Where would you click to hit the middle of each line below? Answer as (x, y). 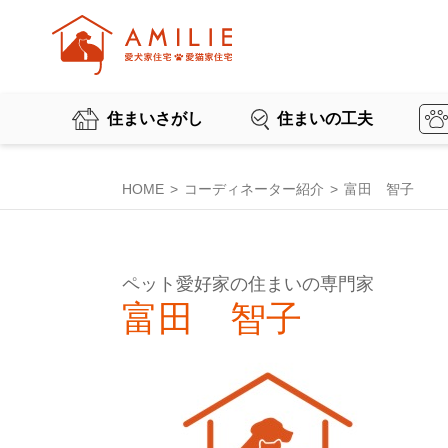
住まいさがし (155, 119)
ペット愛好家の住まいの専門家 (248, 284)
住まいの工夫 (325, 119)
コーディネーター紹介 (254, 189)
